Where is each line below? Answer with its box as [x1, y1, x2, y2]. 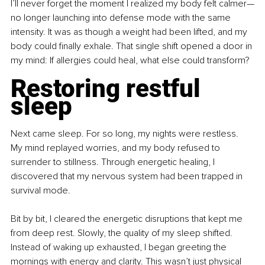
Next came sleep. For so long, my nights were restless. [11, 128, 241, 140]
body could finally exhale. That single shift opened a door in [11, 40, 254, 53]
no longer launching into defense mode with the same [11, 12, 233, 24]
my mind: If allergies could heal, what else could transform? [11, 54, 250, 67]
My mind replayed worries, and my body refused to [11, 142, 222, 154]
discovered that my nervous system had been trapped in [11, 170, 245, 183]
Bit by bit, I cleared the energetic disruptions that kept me [11, 213, 245, 225]
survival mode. [11, 185, 73, 197]
